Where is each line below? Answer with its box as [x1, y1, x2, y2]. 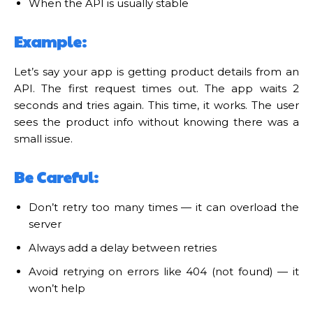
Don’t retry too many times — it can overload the [29, 200, 299, 214]
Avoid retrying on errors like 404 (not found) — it [29, 264, 299, 278]
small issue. [14, 131, 73, 145]
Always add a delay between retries [29, 240, 217, 254]
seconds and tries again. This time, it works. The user [14, 98, 299, 112]
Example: [14, 30, 87, 52]
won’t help [29, 281, 85, 295]
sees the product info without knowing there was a [14, 115, 299, 129]
